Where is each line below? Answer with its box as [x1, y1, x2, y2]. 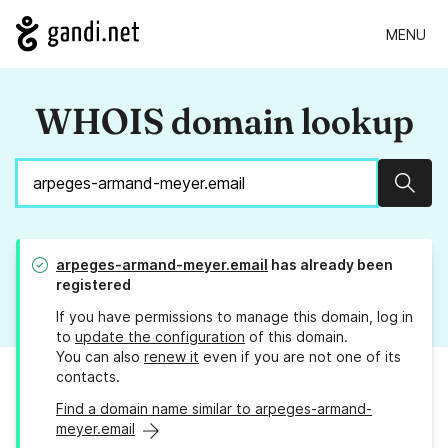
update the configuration [75, 328, 245, 346]
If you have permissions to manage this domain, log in [56, 308, 413, 326]
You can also [56, 348, 144, 366]
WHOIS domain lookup [34, 99, 414, 144]
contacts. [56, 368, 120, 386]
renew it [144, 348, 199, 366]
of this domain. [245, 328, 348, 346]
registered [56, 276, 131, 294]
